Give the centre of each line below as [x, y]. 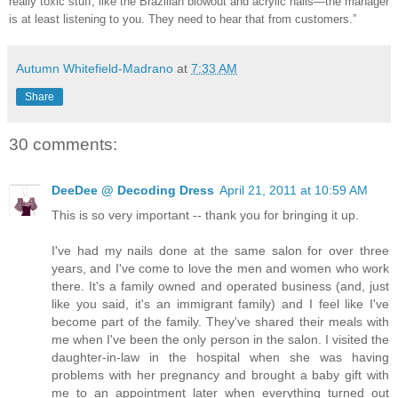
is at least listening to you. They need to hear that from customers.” [183, 19]
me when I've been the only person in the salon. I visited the [220, 339]
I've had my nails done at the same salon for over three [220, 250]
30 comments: [63, 144]
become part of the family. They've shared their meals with [220, 321]
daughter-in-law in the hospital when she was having [220, 357]
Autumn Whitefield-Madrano [95, 68]
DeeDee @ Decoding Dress [133, 190]
